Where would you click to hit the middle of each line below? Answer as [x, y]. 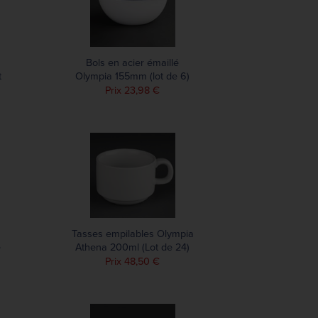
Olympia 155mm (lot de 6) [133, 76]
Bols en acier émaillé [133, 62]
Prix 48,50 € [133, 261]
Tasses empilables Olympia [132, 234]
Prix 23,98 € [133, 90]
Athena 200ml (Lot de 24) [133, 247]
